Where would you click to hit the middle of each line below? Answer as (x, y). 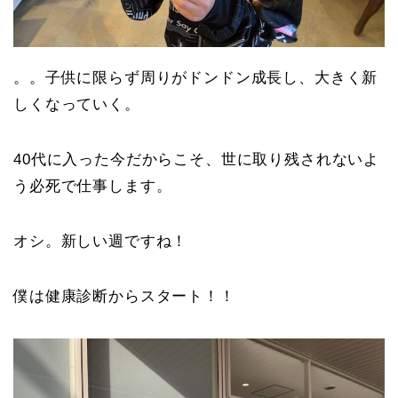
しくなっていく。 (77, 105)
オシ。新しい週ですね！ (101, 242)
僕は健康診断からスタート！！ (124, 297)
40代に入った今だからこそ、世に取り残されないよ (197, 160)
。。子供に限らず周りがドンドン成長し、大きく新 (196, 78)
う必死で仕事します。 (93, 187)
